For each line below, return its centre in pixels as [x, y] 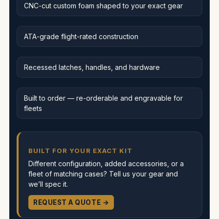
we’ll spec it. [48, 184]
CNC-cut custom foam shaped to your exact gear [103, 5]
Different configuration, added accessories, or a [106, 163]
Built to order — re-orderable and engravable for [103, 98]
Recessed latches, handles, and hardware [92, 67]
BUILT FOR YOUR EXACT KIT [80, 150]
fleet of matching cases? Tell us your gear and [103, 174]
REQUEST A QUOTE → [71, 202]
